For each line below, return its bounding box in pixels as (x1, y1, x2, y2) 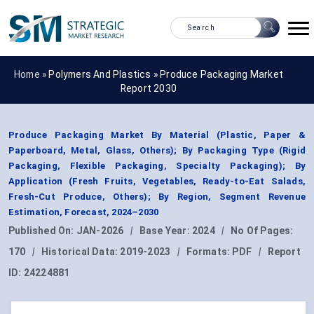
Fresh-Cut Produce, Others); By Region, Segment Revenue (8, 191, 306, 203)
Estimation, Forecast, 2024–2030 (8, 207, 159, 218)
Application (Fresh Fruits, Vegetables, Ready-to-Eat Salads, (8, 176, 306, 187)
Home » (13, 68, 49, 80)
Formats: (186, 246, 233, 258)
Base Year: (139, 225, 193, 237)
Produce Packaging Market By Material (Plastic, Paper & (8, 130, 306, 141)
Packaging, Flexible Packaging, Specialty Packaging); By (8, 161, 306, 172)
